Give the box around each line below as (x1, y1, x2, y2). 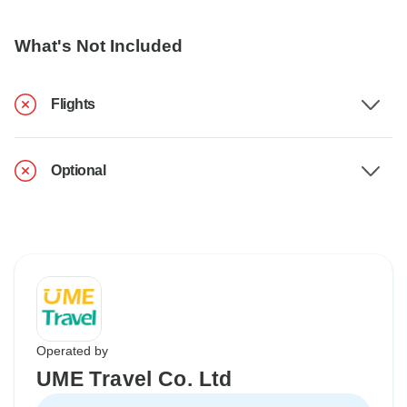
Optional (51, 163, 106, 179)
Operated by (36, 343, 108, 359)
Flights (51, 96, 95, 113)
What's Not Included (15, 36, 183, 56)
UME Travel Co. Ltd (36, 367, 233, 392)
